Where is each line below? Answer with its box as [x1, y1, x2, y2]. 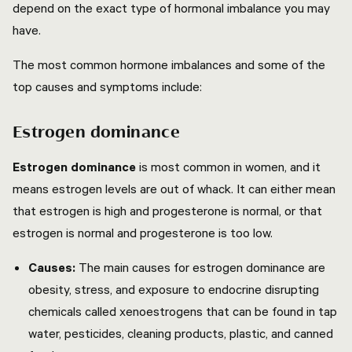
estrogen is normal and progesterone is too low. [13, 225, 276, 240]
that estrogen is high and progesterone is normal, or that [13, 203, 322, 218]
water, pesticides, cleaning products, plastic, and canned [28, 325, 333, 341]
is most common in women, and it [136, 159, 321, 174]
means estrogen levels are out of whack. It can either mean [13, 181, 335, 196]
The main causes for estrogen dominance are [79, 259, 325, 275]
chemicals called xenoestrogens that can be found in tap [28, 303, 337, 319]
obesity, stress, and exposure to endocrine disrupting [28, 281, 319, 297]
